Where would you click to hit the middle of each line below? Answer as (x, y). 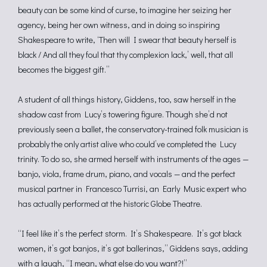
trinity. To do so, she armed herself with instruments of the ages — (133, 159)
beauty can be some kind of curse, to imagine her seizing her (125, 10)
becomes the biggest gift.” (64, 69)
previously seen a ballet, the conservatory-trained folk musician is (133, 129)
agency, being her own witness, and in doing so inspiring (119, 25)
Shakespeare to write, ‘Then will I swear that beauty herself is (127, 40)
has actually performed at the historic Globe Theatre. (110, 204)
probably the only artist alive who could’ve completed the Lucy (127, 144)
